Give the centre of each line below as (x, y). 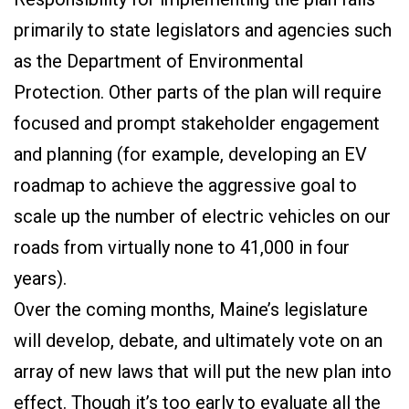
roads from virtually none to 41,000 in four (182, 247)
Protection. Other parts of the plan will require (198, 92)
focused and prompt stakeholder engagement (197, 123)
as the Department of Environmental (158, 61)
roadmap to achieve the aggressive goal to (185, 185)
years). (40, 278)
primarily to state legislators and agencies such (203, 30)
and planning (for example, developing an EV (190, 154)
